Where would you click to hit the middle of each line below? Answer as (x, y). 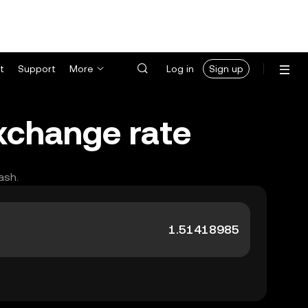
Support (37, 69)
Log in (180, 69)
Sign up (226, 69)
